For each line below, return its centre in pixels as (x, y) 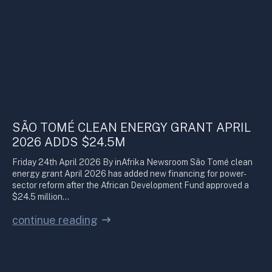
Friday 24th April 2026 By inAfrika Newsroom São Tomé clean (132, 162)
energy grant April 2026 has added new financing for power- (129, 174)
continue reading (55, 220)
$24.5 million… (41, 197)
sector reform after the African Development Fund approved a (131, 185)
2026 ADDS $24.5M (69, 142)
